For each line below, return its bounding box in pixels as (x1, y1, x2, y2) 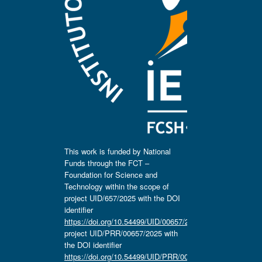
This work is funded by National (64, 146, 171, 157)
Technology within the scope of (64, 181, 169, 192)
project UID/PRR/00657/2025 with (64, 227, 178, 239)
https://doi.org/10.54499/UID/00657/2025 (64, 216, 201, 227)
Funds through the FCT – (64, 157, 149, 169)
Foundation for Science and (64, 169, 157, 181)
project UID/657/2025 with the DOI (64, 192, 180, 204)
